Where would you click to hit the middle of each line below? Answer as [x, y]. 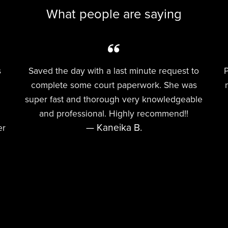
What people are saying [114, 15]
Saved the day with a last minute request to [114, 71]
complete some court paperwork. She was [114, 85]
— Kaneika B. [114, 128]
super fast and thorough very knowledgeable [114, 100]
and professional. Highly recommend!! [114, 114]
